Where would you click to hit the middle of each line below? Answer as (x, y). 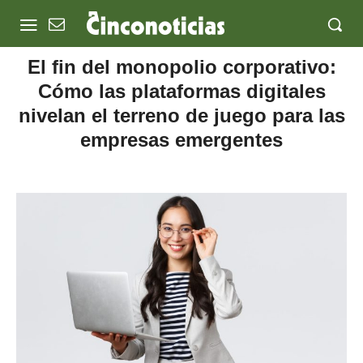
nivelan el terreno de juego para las (181, 115)
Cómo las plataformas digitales (181, 91)
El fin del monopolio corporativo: (181, 67)
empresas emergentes (181, 140)
